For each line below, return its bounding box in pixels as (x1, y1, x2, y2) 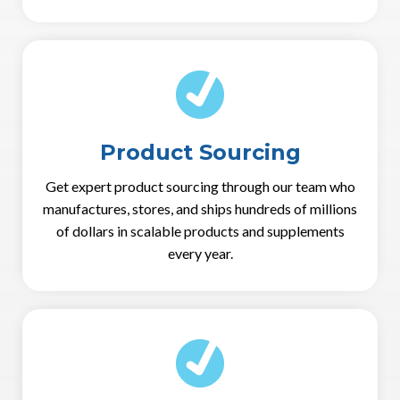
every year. (167, 244, 233, 262)
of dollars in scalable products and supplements (55, 221, 345, 239)
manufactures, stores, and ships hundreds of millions (43, 199, 357, 217)
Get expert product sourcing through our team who (45, 177, 355, 195)
